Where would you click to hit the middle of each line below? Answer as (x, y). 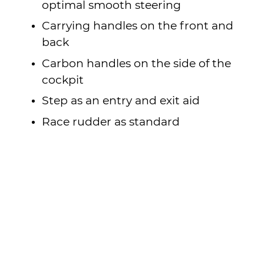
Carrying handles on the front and (138, 27)
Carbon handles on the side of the (137, 64)
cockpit (63, 80)
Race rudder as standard (111, 122)
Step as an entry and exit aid (121, 101)
